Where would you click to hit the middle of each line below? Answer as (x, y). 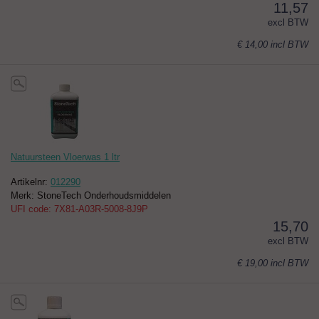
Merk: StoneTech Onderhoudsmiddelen (91, 196)
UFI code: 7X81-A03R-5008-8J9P (79, 209)
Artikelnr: (31, 182)
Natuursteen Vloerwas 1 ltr (65, 157)
